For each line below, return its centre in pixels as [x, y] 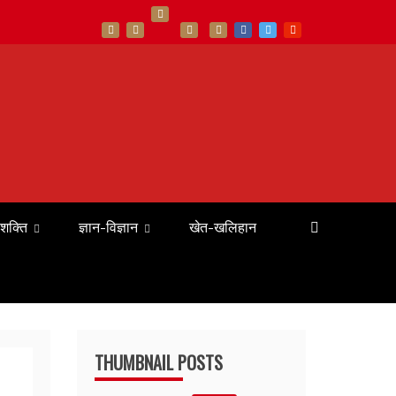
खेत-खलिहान [223, 227]
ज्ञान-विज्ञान [108, 227]
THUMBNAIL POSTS [159, 362]
